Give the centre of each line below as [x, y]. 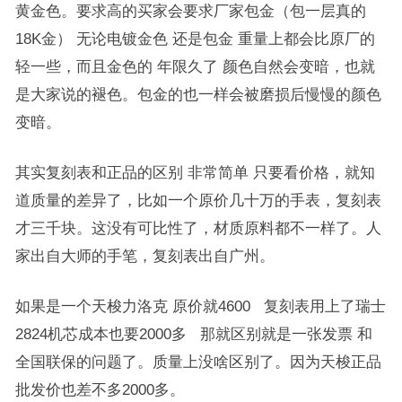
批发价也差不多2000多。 [100, 389]
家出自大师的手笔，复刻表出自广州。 [144, 255]
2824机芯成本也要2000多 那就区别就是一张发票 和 [193, 333]
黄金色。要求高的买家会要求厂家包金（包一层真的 [190, 10]
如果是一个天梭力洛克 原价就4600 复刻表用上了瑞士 [200, 306]
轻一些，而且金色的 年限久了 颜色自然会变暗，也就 [195, 66]
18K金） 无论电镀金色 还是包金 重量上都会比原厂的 [195, 38]
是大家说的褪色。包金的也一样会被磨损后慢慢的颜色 [198, 94]
